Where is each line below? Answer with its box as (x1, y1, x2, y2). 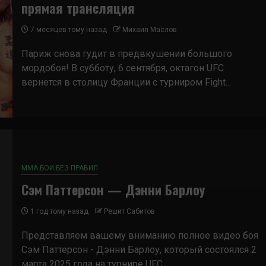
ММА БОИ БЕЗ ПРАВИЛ (21, 163, 98, 172)
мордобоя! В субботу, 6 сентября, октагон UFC (21, 62, 224, 74)
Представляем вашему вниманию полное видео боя (21, 229, 258, 241)
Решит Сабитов (104, 207, 155, 216)
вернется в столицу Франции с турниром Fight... (21, 76, 231, 88)
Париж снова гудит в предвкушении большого (21, 47, 232, 59)
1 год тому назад (28, 207, 88, 216)
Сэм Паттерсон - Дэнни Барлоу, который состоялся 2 (21, 243, 256, 255)
